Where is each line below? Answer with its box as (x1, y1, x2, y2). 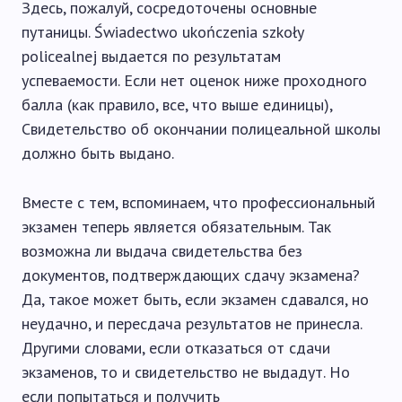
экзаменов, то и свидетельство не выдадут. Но (22, 362, 350, 382)
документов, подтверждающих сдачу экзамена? (22, 265, 360, 285)
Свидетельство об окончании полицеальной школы (22, 118, 380, 139)
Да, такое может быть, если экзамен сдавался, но (22, 289, 369, 310)
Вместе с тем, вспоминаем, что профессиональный (22, 192, 375, 213)
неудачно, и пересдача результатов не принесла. (22, 313, 362, 334)
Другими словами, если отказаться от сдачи (22, 337, 330, 358)
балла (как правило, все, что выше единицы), (22, 94, 332, 115)
